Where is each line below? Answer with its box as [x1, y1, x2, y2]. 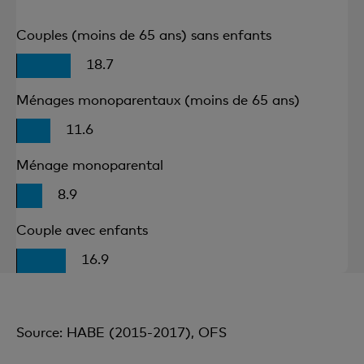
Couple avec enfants [16, 220, 148, 238]
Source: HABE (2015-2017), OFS [16, 323, 227, 340]
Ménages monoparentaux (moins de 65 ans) [16, 90, 300, 108]
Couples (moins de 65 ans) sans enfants [16, 25, 271, 43]
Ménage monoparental [16, 155, 163, 173]
